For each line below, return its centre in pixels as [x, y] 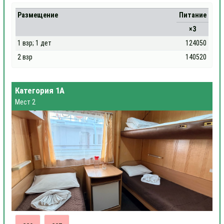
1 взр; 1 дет [35, 43]
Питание [192, 15]
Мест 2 [25, 102]
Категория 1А [40, 90]
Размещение [38, 15]
